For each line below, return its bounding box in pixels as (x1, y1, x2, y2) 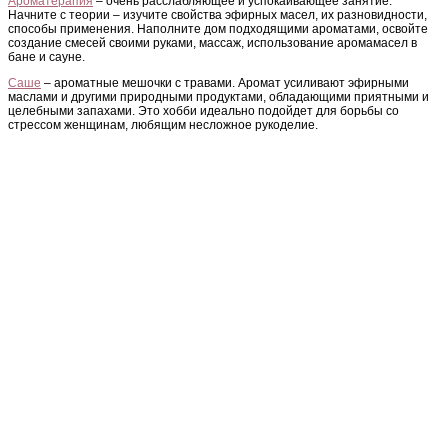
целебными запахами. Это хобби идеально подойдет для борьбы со (8, 103, 399, 118)
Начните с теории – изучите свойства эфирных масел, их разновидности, (8, 7, 427, 22)
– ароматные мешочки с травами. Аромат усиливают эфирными (41, 75, 409, 90)
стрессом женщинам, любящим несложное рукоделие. (8, 117, 318, 132)
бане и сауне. (8, 49, 85, 64)
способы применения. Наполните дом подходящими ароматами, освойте (8, 21, 428, 36)
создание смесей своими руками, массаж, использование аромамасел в (8, 35, 417, 50)
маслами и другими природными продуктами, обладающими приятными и (8, 89, 429, 104)
